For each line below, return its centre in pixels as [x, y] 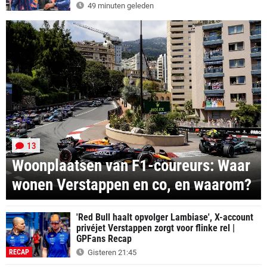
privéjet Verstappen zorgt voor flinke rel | [156, 228]
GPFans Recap [104, 238]
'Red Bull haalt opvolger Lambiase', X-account [165, 217]
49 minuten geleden [120, 6]
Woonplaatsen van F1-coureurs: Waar [131, 165]
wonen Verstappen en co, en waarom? [132, 184]
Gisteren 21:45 [111, 252]
